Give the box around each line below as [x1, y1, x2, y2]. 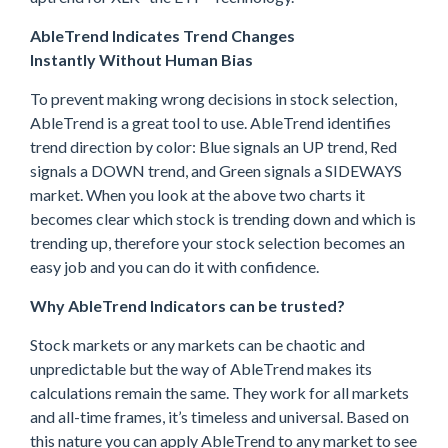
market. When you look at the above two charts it [30, 185, 365, 205]
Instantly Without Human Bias [30, 50, 253, 70]
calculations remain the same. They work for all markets [30, 383, 409, 403]
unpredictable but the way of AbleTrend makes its [30, 359, 372, 379]
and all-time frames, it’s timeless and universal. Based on [30, 407, 409, 427]
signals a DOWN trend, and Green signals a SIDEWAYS [30, 161, 402, 181]
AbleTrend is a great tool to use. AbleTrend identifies [30, 113, 391, 133]
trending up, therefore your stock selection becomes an [30, 233, 405, 253]
